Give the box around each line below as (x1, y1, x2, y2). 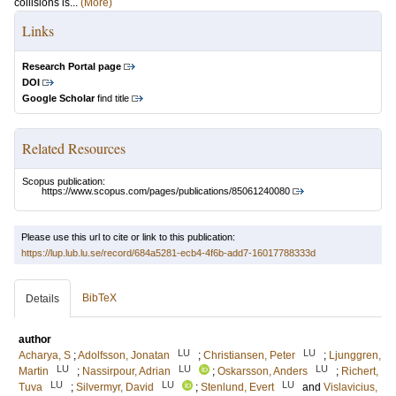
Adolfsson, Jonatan (78, 349, 170, 362)
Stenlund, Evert (201, 381, 274, 394)
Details (26, 293, 59, 306)
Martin (19, 365, 49, 378)
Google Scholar (22, 93, 95, 103)
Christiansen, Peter (203, 349, 295, 362)
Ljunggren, (329, 349, 381, 362)
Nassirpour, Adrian (82, 365, 171, 378)
